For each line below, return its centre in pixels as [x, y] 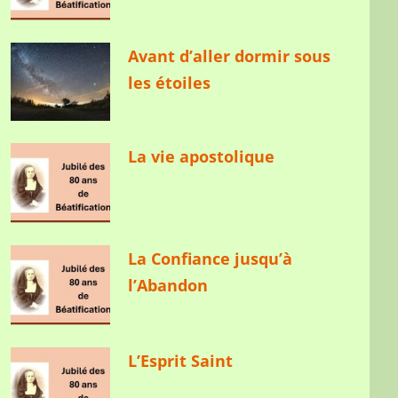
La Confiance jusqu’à [211, 258]
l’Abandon [168, 285]
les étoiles [170, 82]
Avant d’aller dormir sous [230, 56]
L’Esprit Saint [181, 360]
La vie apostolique [202, 156]
